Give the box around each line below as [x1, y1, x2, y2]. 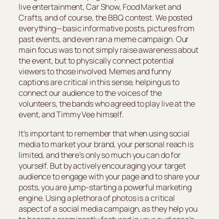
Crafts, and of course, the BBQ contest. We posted [19, 12, 193, 23]
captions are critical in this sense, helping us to [19, 77, 179, 88]
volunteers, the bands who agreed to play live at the [19, 98, 195, 109]
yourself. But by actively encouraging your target [19, 160, 186, 171]
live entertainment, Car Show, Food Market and [19, 1, 181, 13]
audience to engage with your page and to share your [19, 171, 200, 182]
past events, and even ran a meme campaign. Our [19, 34, 189, 45]
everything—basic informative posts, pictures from [19, 23, 195, 34]
